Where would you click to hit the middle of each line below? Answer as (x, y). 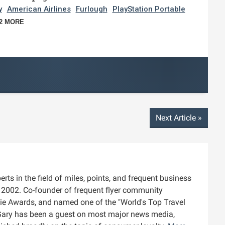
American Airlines (39, 9)
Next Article (177, 118)
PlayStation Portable (149, 9)
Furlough (91, 9)
